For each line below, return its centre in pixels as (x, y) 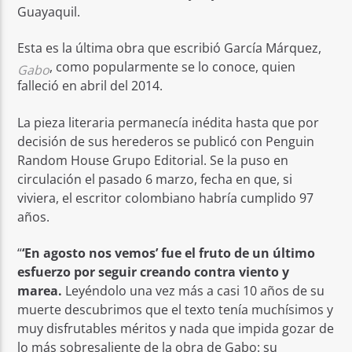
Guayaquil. (49, 11)
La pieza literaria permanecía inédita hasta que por (169, 122)
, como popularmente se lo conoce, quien (173, 67)
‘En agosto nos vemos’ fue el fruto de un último (169, 253)
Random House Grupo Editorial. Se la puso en (153, 160)
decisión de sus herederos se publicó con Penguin (166, 141)
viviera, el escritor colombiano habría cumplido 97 (166, 198)
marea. (40, 291)
